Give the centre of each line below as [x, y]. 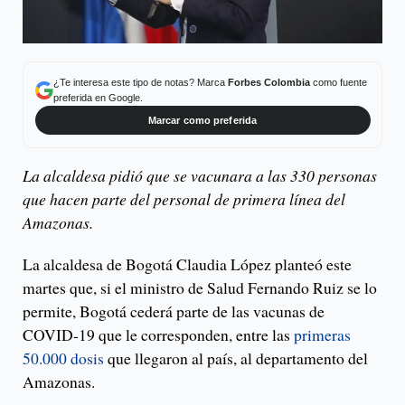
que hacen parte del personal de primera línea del [184, 199]
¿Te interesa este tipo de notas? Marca [140, 82]
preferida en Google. [98, 97]
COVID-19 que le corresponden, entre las [158, 335]
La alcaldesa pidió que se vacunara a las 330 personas [200, 176]
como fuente [338, 82]
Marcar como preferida [202, 120]
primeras [322, 335]
